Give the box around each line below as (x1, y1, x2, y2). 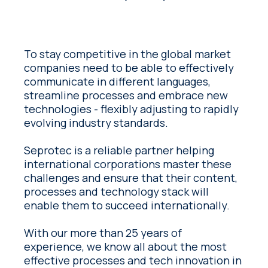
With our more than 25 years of (24, 225, 182, 240)
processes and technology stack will (24, 184, 209, 199)
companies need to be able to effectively (24, 60, 234, 75)
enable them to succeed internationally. (24, 197, 233, 212)
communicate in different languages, (24, 74, 211, 89)
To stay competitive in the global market (24, 46, 232, 61)
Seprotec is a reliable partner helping (24, 142, 215, 157)
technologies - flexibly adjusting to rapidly (24, 101, 239, 116)
